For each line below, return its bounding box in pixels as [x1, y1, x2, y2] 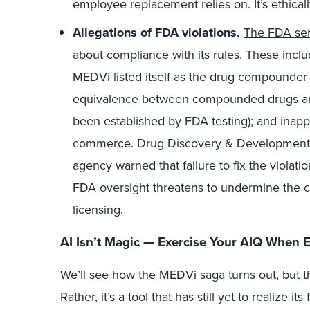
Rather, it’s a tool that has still [60, 288, 218, 307]
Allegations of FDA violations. [73, 23, 240, 42]
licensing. [73, 200, 123, 219]
